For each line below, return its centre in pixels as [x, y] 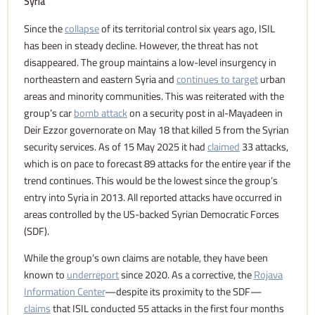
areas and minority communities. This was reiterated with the [154, 96]
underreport [93, 275]
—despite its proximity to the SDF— [183, 292]
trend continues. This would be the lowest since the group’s [151, 180]
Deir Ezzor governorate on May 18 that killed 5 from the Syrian [156, 129]
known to [45, 275]
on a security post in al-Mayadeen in [205, 112]
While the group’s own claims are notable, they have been [146, 258]
